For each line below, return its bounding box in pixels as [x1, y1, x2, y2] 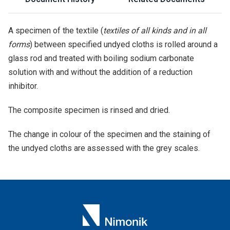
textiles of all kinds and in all [103, 26, 206, 35]
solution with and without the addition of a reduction [8, 67, 193, 77]
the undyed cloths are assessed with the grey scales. [8, 143, 200, 153]
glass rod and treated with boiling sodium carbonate [8, 53, 194, 63]
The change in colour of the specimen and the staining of [8, 129, 210, 139]
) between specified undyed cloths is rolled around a [30, 40, 218, 49]
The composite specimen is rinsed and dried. [8, 105, 170, 115]
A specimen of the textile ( [8, 26, 103, 35]
